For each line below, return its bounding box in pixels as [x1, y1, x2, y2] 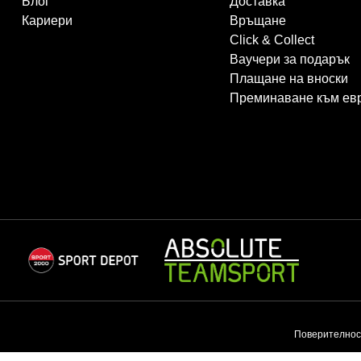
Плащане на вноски [229, 72, 348, 86]
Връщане [229, 14, 286, 28]
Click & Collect [229, 33, 314, 48]
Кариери [21, 14, 73, 28]
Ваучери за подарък [229, 52, 350, 67]
